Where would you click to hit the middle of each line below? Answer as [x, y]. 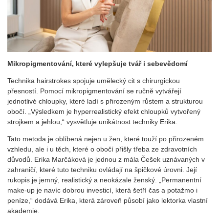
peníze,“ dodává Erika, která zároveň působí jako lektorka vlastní [108, 200]
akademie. [23, 210]
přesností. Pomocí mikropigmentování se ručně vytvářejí [94, 91]
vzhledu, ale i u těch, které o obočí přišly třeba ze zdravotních [102, 149]
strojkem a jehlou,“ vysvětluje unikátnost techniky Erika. [92, 121]
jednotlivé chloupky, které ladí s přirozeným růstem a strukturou [105, 101]
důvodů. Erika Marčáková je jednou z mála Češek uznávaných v [106, 159]
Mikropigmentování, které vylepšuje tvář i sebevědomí [98, 63]
